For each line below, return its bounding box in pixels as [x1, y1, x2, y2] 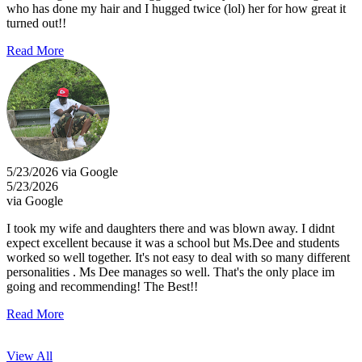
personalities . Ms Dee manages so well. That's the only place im [6, 264, 335, 279]
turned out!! [6, 15, 66, 30]
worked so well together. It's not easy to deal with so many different [6, 250, 350, 264]
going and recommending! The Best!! [6, 279, 198, 293]
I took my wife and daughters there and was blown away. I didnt [6, 221, 335, 235]
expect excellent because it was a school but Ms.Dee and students [6, 235, 339, 250]
